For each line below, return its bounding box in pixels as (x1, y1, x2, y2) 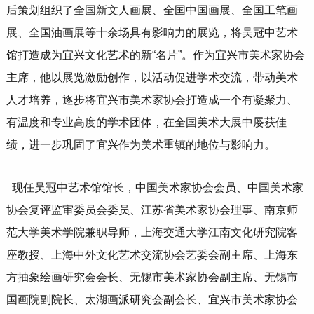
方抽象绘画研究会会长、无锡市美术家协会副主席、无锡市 (6, 271, 298, 284)
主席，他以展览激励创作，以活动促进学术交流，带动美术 (6, 71, 298, 84)
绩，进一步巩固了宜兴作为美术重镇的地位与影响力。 (6, 139, 275, 151)
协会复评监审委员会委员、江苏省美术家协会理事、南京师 (6, 204, 298, 217)
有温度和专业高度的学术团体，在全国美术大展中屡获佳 (6, 116, 287, 129)
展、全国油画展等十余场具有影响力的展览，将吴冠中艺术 (6, 27, 298, 39)
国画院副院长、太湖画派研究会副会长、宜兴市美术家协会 (6, 294, 298, 306)
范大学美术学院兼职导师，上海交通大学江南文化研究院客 (6, 226, 298, 239)
